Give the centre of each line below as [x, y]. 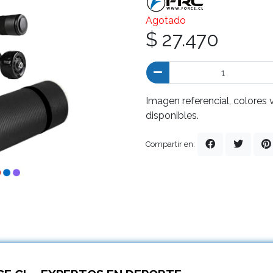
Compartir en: [170, 144]
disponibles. [172, 115]
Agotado [166, 20]
